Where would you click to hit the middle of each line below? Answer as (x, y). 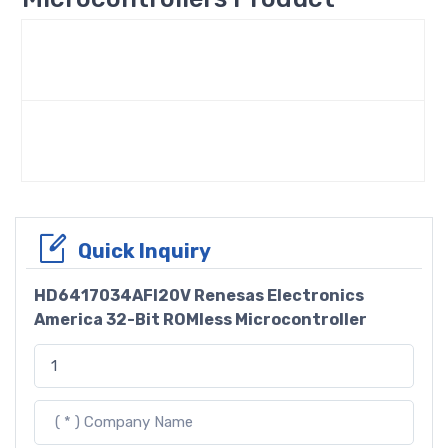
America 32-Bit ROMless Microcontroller (200, 319)
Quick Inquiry (144, 250)
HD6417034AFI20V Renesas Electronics (199, 295)
